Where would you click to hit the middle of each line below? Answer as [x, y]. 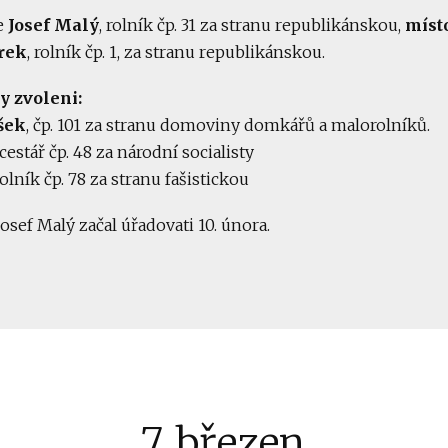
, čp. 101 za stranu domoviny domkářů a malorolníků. [228, 125]
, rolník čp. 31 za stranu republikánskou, [252, 25]
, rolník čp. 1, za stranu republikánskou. [176, 52]
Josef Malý [53, 25]
